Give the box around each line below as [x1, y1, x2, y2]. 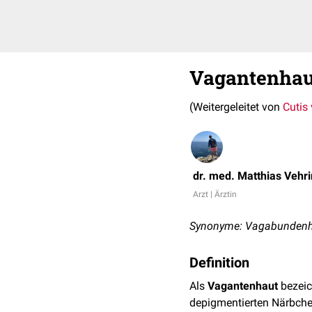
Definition [189, 254, 249, 271]
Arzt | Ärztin [193, 189, 237, 199]
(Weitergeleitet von [189, 100, 283, 114]
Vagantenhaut [208, 279, 278, 292]
